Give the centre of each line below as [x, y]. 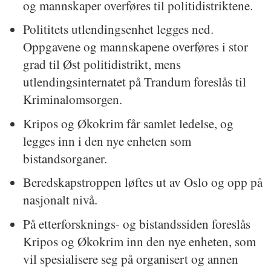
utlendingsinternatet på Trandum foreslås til [134, 82]
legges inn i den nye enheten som [107, 141]
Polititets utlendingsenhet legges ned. [118, 29]
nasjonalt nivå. [60, 200]
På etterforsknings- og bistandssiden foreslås [136, 224]
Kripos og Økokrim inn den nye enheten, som [139, 242]
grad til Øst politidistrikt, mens [102, 64]
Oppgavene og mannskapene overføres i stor [135, 47]
